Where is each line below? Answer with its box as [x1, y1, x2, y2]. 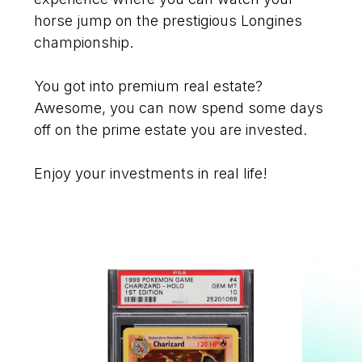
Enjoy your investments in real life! [34, 165, 268, 183]
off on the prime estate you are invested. [34, 121, 308, 139]
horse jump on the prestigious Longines [34, 12, 303, 30]
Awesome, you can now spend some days [34, 99, 324, 117]
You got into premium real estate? [34, 78, 263, 95]
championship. [34, 34, 134, 52]
